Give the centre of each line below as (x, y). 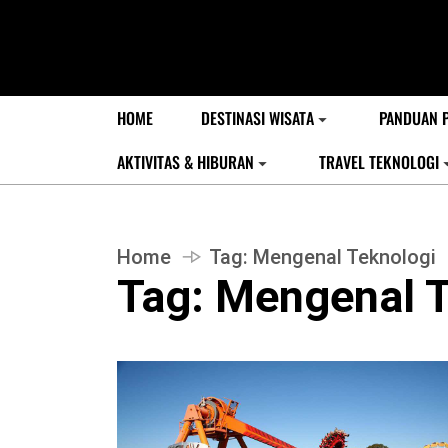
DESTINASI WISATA (257, 118)
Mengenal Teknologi (344, 257)
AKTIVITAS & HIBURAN (185, 162)
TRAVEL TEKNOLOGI (379, 162)
